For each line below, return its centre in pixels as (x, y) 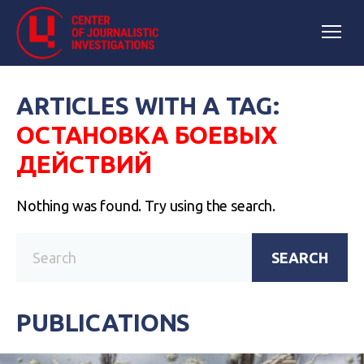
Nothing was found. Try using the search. (146, 206)
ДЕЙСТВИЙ (84, 164)
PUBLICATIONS (104, 323)
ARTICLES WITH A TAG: (148, 106)
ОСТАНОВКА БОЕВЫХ (147, 135)
